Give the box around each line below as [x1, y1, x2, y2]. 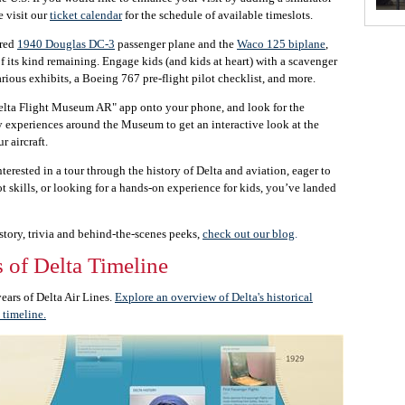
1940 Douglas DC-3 [17, 37, 115, 52]
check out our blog [202, 227, 295, 241]
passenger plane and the [115, 37, 237, 52]
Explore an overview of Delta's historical [115, 289, 313, 304]
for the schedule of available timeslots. [122, 8, 313, 23]
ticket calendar [50, 8, 122, 23]
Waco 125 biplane [237, 37, 325, 52]
